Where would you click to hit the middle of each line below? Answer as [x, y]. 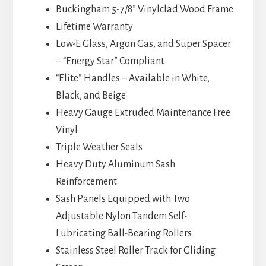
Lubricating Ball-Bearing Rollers [123, 234]
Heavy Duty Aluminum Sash [115, 165]
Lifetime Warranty [94, 27]
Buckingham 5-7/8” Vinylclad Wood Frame [144, 10]
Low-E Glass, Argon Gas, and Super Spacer [143, 44]
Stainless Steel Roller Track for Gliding [135, 251]
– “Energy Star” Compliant [110, 61]
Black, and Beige [91, 96]
